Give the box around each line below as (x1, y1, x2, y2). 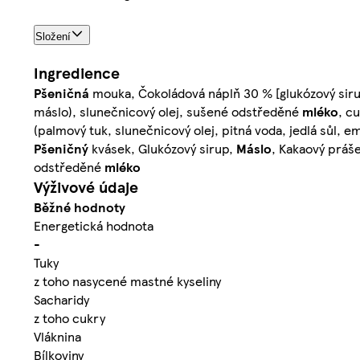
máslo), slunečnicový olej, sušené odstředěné (34, 102, 302, 121)
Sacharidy (34, 290, 89, 309)
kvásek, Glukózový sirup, (88, 139, 236, 158)
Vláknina (34, 327, 81, 346)
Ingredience (34, 62, 120, 84)
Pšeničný (34, 139, 88, 158)
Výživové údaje (34, 176, 138, 198)
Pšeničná (34, 84, 89, 103)
